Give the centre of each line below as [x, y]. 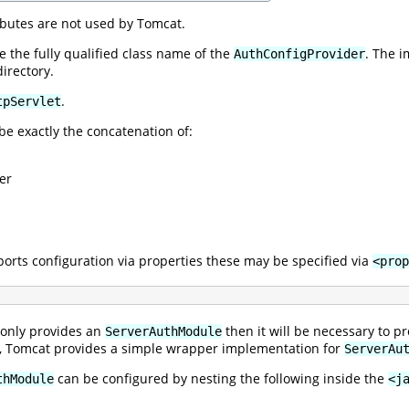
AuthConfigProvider [299, 53]
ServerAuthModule [163, 331]
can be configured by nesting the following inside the [221, 378]
